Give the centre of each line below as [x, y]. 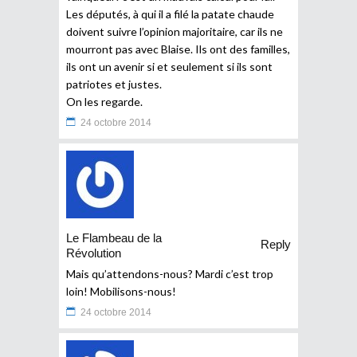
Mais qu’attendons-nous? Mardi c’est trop [170, 273]
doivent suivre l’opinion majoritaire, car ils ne [175, 31]
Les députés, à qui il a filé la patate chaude [170, 14]
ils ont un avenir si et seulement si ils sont [169, 66]
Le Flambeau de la [114, 237]
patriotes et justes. [114, 84]
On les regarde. [104, 101]
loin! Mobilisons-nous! [121, 291]
